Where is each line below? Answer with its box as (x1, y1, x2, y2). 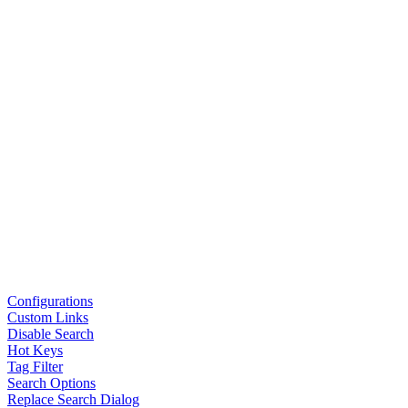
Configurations (7, 292, 93, 309)
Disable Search (7, 325, 94, 342)
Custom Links (7, 309, 88, 325)
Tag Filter (7, 358, 63, 374)
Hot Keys (7, 342, 63, 358)
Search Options (7, 374, 96, 391)
